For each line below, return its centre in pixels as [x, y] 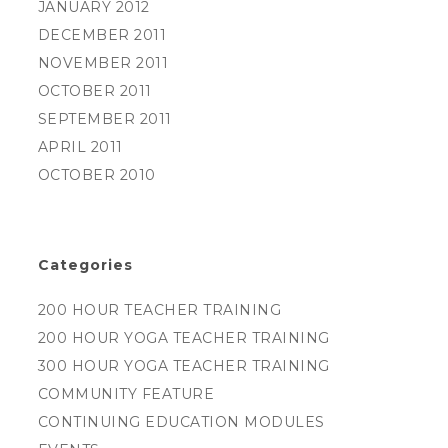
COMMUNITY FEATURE [126, 394]
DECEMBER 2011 [102, 35]
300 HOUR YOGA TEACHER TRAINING [183, 366]
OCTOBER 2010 [96, 175]
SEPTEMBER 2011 [104, 119]
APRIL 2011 [80, 147]
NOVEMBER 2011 [103, 63]
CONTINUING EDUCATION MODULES [181, 422]
